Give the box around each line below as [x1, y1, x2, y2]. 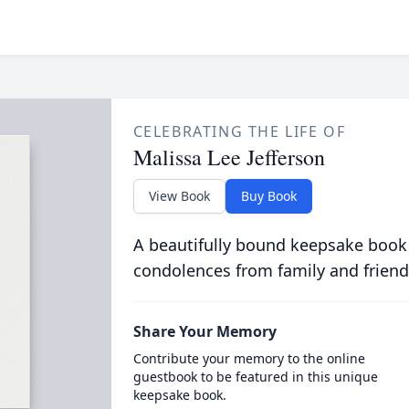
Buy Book [240, 187, 297, 204]
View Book [148, 187, 210, 204]
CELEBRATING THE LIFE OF [132, 121, 346, 142]
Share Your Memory [132, 321, 277, 341]
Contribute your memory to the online [132, 350, 365, 367]
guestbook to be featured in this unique [132, 368, 378, 385]
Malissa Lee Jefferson [132, 142, 325, 172]
